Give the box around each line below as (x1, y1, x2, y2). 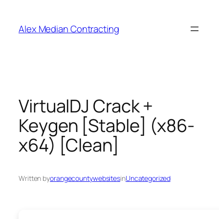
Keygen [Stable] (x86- (19, 113, 195, 137)
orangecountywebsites (50, 174, 120, 183)
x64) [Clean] (19, 132, 119, 157)
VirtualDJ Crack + (19, 93, 153, 118)
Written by (19, 174, 50, 183)
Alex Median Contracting (19, 22, 119, 35)
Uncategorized (125, 174, 171, 183)
